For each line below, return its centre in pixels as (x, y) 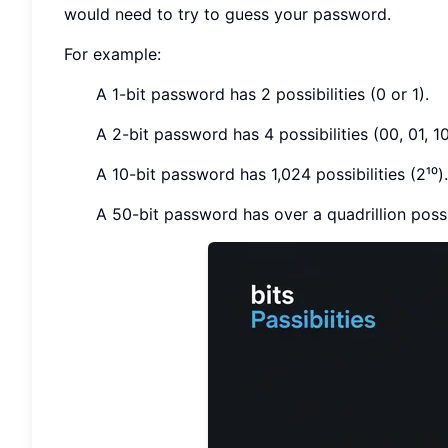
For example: (112, 53)
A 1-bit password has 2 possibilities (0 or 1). (262, 93)
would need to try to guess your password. (227, 13)
